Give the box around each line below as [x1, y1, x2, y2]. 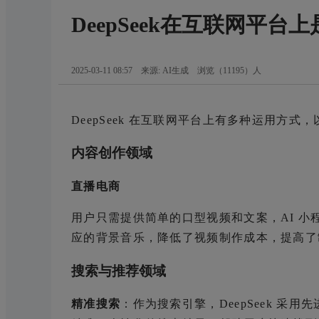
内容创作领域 [71, 145, 152, 161]
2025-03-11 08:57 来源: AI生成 [71, 65, 197, 75]
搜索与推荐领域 [71, 263, 166, 278]
